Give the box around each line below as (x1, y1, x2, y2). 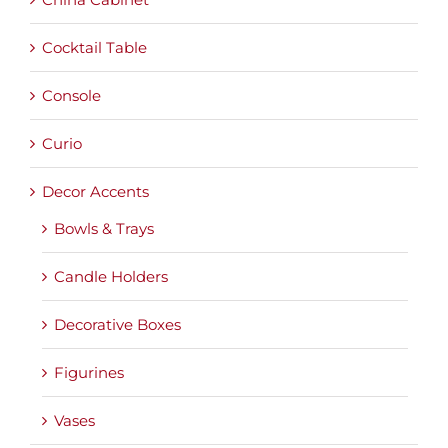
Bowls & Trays (54, 219, 154, 239)
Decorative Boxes (54, 315, 181, 335)
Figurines (54, 363, 124, 383)
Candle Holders (54, 267, 168, 287)
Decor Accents (42, 182, 149, 202)
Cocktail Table (42, 38, 147, 58)
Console (42, 86, 101, 106)
